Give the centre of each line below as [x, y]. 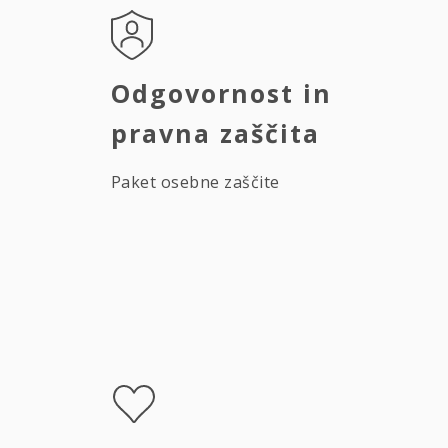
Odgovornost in [221, 93]
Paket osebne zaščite [195, 182]
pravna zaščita [215, 133]
